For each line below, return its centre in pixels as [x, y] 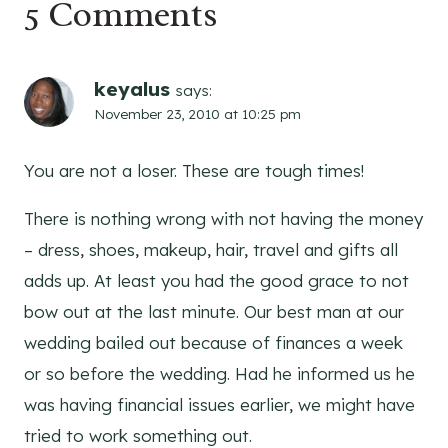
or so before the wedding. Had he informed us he [219, 374]
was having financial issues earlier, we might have [219, 405]
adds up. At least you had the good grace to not [216, 281]
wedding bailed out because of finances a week [213, 343]
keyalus [132, 89]
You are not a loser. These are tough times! [194, 171]
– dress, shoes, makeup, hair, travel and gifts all [211, 250]
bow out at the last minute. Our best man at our [214, 312]
